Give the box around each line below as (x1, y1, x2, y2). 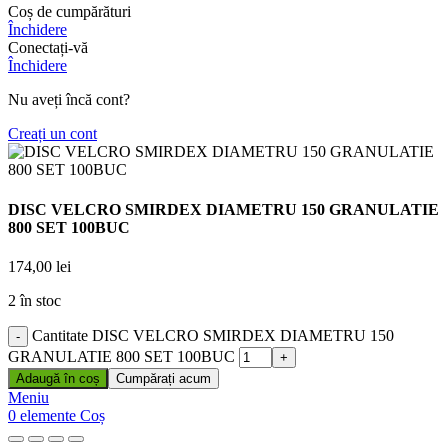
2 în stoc (8, 291, 61, 309)
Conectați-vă (8, 39, 88, 57)
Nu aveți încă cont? (8, 91, 130, 109)
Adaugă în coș (16, 370, 100, 386)
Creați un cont (8, 125, 97, 143)
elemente (20, 406, 76, 424)
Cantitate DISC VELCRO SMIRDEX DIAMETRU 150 (32, 326, 394, 344)
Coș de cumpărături (8, 3, 131, 21)
